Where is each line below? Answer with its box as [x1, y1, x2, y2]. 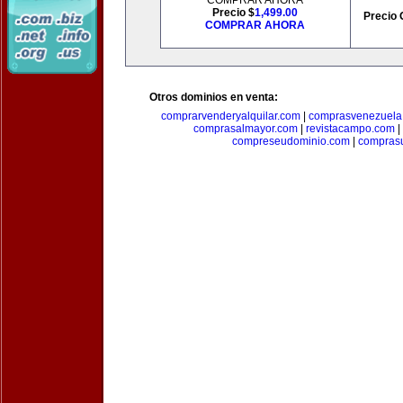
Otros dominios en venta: [149, 91, 278, 103]
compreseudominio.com [231, 135, 350, 148]
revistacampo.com [305, 122, 395, 135]
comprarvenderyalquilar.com [160, 110, 300, 122]
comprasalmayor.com [193, 122, 298, 135]
